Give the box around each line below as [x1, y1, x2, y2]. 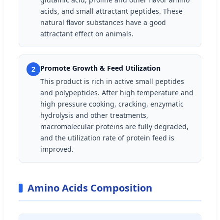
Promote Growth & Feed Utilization [40, 63, 161, 73]
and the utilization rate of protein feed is [40, 133, 174, 142]
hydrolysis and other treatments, [40, 110, 148, 120]
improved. [40, 144, 74, 154]
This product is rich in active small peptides [40, 76, 184, 86]
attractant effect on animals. [40, 28, 134, 38]
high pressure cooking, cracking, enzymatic [40, 99, 184, 109]
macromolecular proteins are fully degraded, [40, 121, 189, 131]
